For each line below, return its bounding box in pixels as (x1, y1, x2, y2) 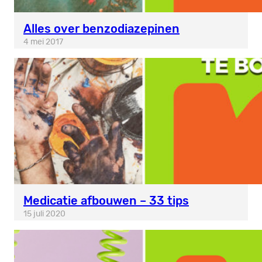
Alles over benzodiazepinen (23, 21, 180, 36)
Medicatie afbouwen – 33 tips (23, 193, 189, 208)
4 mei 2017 (23, 37, 63, 46)
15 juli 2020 (23, 209, 65, 218)
